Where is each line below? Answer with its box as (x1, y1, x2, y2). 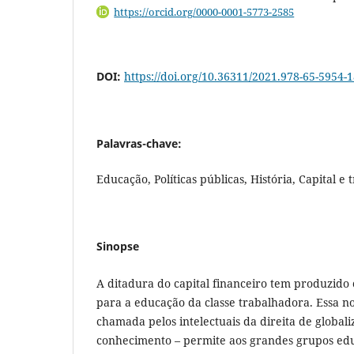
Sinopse (96, 238, 139, 254)
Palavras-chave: (96, 135, 182, 151)
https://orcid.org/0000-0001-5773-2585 (114, 5, 295, 20)
